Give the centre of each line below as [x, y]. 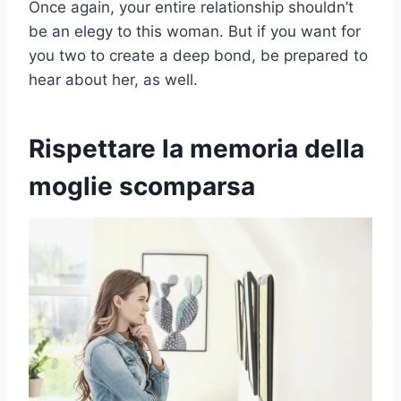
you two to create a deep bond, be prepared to [198, 55]
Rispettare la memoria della [196, 148]
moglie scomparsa [142, 186]
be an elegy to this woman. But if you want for [195, 31]
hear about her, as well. [113, 79]
